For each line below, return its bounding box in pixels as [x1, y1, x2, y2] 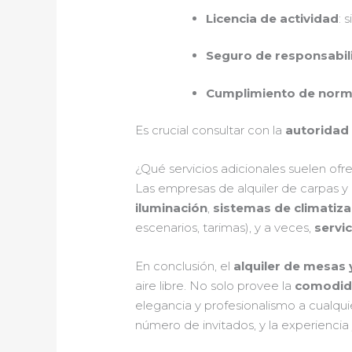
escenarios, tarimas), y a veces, [135, 220, 315, 236]
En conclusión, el [135, 258, 234, 274]
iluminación [135, 200, 208, 216]
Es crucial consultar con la [135, 123, 286, 138]
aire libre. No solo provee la [135, 278, 295, 294]
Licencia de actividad [206, 10, 339, 26]
